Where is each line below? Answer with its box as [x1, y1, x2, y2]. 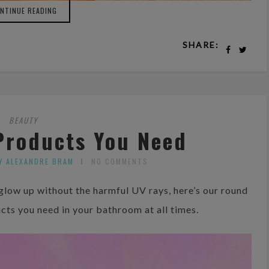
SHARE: [183, 39, 219, 50]
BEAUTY [9, 113, 38, 126]
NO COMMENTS [91, 156, 148, 167]
